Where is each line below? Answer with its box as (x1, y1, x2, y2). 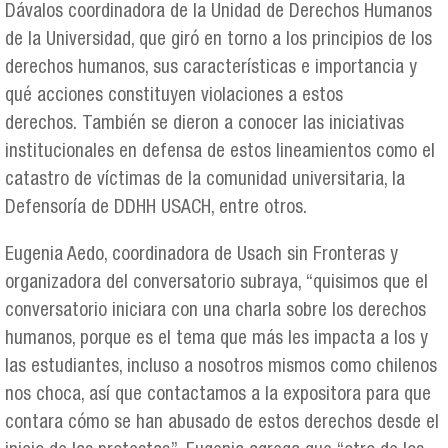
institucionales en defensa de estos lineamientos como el (5, 143, 435, 163)
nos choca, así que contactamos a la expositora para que (5, 386, 431, 406)
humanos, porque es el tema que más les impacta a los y (5, 330, 428, 350)
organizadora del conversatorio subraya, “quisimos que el (5, 274, 428, 294)
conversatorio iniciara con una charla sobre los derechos (5, 302, 426, 322)
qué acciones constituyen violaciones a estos (5, 87, 343, 107)
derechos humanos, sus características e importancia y (5, 59, 417, 79)
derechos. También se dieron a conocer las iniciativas (5, 115, 404, 135)
